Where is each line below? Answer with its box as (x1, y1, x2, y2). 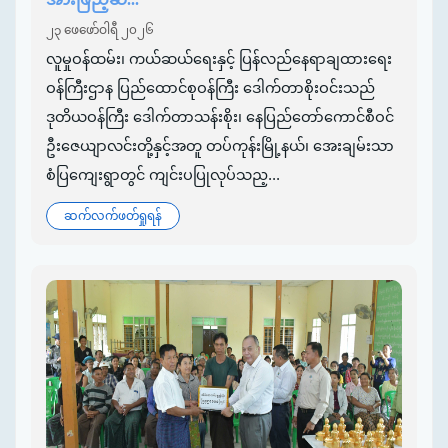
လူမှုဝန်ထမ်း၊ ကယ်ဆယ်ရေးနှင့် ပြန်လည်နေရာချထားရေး (46, 51, 392, 68)
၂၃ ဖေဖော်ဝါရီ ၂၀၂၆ (46, 23, 154, 38)
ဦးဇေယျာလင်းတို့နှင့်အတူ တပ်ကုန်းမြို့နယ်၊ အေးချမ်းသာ (46, 138, 394, 155)
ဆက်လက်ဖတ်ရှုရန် (64, 208, 162, 223)
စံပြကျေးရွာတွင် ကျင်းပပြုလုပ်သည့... (46, 167, 280, 184)
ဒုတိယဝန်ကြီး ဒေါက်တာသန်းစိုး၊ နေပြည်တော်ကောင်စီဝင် (46, 109, 394, 126)
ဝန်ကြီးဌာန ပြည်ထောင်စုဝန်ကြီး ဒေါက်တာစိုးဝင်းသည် (46, 80, 375, 97)
